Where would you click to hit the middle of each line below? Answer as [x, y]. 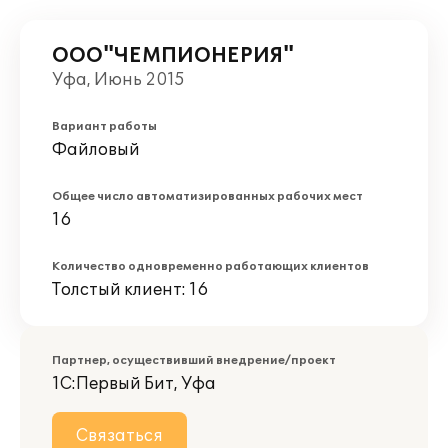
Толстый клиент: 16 [130, 290]
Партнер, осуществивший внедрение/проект [194, 360]
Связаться [119, 436]
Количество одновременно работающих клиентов [210, 266]
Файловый [96, 150]
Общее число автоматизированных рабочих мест [207, 196]
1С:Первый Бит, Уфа [134, 384]
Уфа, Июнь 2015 [118, 80]
